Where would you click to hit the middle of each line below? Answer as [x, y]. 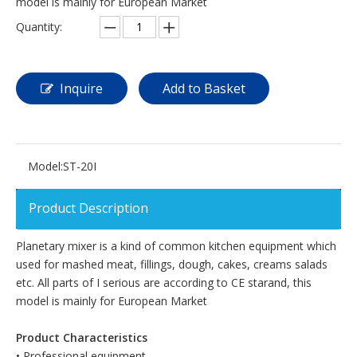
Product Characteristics [82, 338]
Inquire [81, 89]
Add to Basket [204, 89]
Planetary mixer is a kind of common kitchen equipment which [176, 246]
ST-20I [80, 167]
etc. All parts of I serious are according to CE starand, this [164, 283]
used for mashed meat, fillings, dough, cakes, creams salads [172, 265]
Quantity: [39, 27]
